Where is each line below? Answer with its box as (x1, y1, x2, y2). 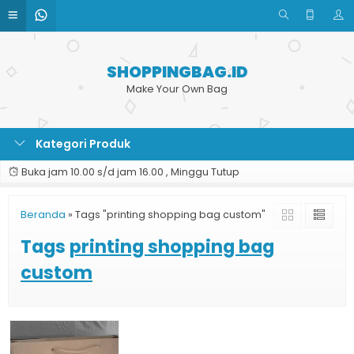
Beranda (21, 208, 66, 221)
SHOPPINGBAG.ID (106, 61, 248, 83)
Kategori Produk (33, 136, 130, 152)
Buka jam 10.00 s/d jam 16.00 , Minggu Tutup (19, 165, 239, 179)
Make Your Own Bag (126, 82, 228, 96)
